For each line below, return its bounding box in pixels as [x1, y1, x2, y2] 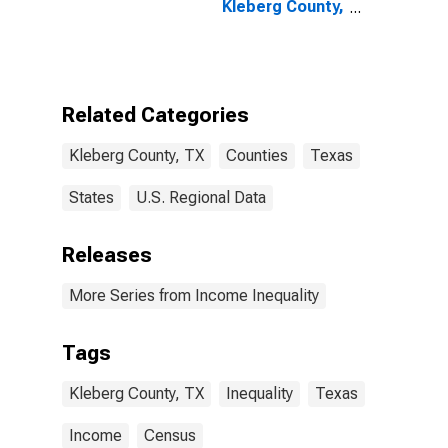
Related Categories [62, 103, 249, 127]
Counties [226, 146, 288, 165]
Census [144, 426, 196, 445]
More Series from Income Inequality [69, 286, 319, 305]
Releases [62, 243, 152, 267]
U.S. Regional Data [136, 188, 266, 207]
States [69, 188, 114, 207]
